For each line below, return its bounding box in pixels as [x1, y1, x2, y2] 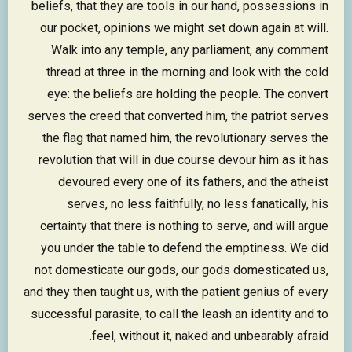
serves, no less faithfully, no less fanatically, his [67, 196, 328, 212]
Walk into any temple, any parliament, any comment [51, 42, 328, 58]
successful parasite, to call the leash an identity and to [31, 306, 328, 322]
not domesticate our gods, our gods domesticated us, [35, 262, 328, 278]
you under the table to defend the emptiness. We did [41, 240, 328, 256]
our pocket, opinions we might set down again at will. [40, 20, 328, 36]
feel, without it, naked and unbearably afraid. [92, 328, 328, 344]
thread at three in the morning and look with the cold [46, 64, 328, 80]
